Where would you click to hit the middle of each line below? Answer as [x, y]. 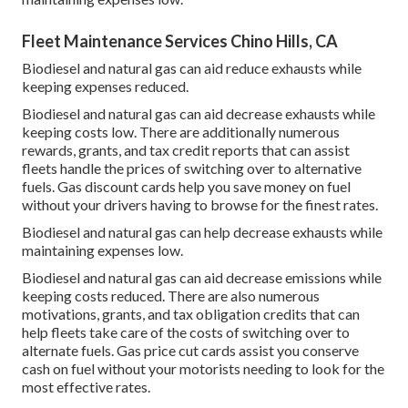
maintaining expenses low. [102, 250]
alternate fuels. [69, 350]
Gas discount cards [117, 186]
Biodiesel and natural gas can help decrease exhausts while [202, 231]
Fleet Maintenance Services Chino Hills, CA [180, 41]
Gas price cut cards [176, 350]
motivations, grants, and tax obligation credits [164, 313]
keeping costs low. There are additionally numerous [181, 131]
